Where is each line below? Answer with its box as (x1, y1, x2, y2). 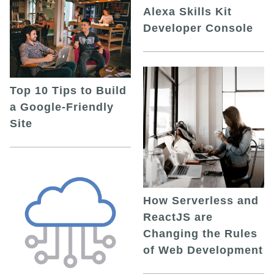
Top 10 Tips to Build (10, 84, 127, 97)
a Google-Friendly (10, 101, 114, 114)
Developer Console (143, 21, 253, 34)
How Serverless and (143, 194, 259, 207)
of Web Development (143, 243, 263, 256)
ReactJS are (143, 210, 213, 223)
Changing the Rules (143, 227, 257, 240)
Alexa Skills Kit (143, 5, 232, 18)
